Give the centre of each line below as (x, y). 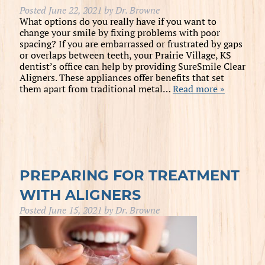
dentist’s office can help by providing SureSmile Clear (132, 66)
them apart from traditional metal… (96, 88)
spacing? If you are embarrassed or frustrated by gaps (131, 43)
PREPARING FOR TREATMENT (129, 175)
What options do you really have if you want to (118, 21)
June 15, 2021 (75, 210)
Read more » (198, 88)
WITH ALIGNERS (80, 195)
